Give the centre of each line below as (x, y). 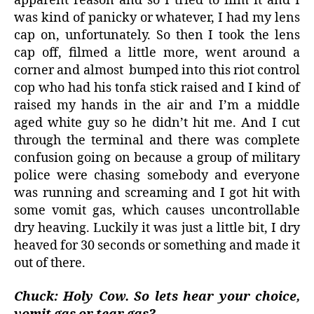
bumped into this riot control (214, 71)
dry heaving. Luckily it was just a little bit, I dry (157, 228)
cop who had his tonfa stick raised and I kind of (157, 88)
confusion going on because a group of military (157, 158)
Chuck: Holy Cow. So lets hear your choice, (157, 296)
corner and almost (69, 71)
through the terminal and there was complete (157, 141)
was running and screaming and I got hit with (157, 193)
